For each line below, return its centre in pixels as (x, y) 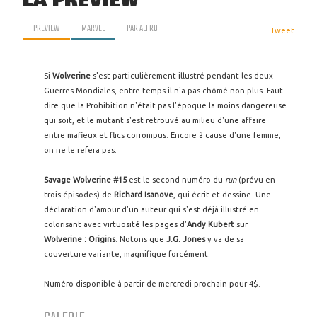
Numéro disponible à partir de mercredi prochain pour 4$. (152, 284)
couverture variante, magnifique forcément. (127, 254)
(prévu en (256, 180)
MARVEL (93, 28)
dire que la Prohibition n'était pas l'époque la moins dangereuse (165, 105)
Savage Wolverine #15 (85, 180)
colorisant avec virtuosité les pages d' (115, 224)
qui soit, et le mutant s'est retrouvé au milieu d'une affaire (155, 120)
